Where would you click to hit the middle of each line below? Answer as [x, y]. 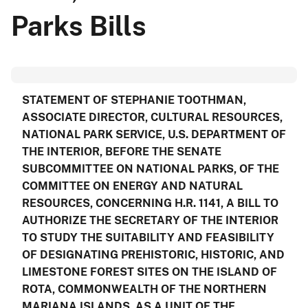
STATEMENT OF [66, 100]
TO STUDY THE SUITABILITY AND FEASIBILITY [148, 237]
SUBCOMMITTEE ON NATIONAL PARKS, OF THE [151, 168]
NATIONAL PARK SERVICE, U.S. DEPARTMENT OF [154, 134]
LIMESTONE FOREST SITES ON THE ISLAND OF [150, 272]
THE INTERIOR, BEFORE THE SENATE [122, 151]
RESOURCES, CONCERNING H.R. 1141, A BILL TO [150, 203]
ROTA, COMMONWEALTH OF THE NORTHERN [144, 289]
